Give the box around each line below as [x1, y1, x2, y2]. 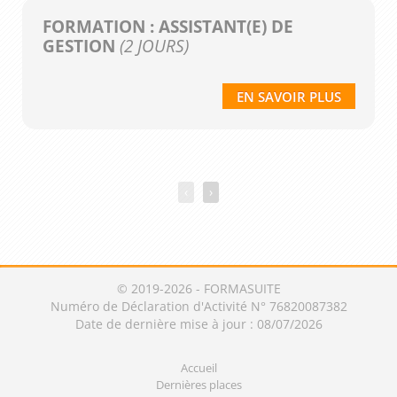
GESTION [42, 35, 115, 58]
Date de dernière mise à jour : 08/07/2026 [74, 315, 323, 332]
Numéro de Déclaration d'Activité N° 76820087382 [50, 297, 347, 315]
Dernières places [155, 376, 242, 393]
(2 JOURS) [114, 35, 189, 58]
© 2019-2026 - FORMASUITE [116, 279, 281, 297]
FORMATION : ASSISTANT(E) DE [42, 15, 293, 38]
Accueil [180, 359, 217, 376]
